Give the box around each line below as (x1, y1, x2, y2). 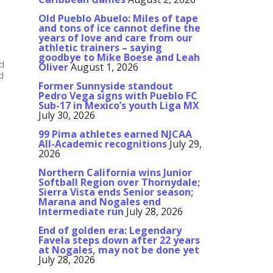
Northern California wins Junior (38, 166, 192, 180)
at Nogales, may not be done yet (38, 243, 199, 257)
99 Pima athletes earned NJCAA (38, 127, 192, 141)
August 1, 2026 (71, 60, 138, 74)
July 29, (169, 137, 202, 151)
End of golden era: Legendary (38, 224, 182, 238)
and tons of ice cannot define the (38, 21, 200, 35)
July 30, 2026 (38, 108, 95, 122)
